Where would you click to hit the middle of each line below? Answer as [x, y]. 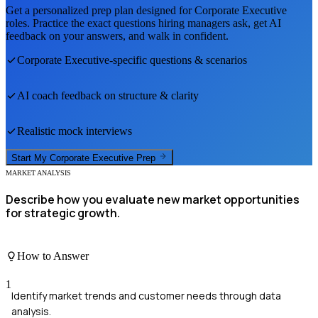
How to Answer [53, 256]
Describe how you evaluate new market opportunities [153, 199]
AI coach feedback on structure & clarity [108, 96]
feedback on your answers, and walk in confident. [117, 36]
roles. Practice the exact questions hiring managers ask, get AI [143, 23]
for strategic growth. [63, 213]
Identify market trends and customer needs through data [146, 295]
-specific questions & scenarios [178, 60]
